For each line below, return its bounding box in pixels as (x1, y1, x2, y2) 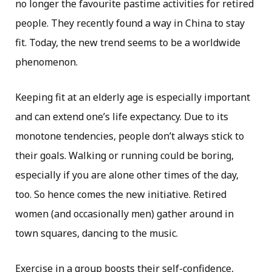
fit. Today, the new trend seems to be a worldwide (15, 36, 240, 50)
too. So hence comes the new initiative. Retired (15, 188, 226, 202)
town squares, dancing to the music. (15, 226, 178, 240)
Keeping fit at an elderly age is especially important (15, 90, 250, 104)
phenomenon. (15, 55, 78, 69)
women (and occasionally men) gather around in (15, 207, 234, 221)
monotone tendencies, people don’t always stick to (15, 129, 244, 143)
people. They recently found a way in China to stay (15, 16, 245, 30)
